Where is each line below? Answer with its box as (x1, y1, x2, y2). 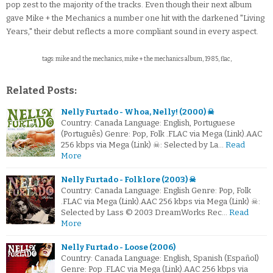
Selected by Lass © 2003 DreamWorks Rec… (61, 208, 227, 218)
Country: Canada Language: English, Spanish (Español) (61, 253, 259, 263)
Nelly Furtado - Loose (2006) (61, 243, 175, 252)
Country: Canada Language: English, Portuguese (61, 118, 235, 128)
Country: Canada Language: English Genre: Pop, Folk (61, 186, 251, 196)
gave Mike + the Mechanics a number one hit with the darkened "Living (6, 13, 264, 23)
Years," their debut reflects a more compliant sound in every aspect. (6, 27, 258, 37)
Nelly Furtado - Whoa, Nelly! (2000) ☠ (61, 107, 214, 117)
